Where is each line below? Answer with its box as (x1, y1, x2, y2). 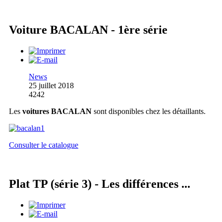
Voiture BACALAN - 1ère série (9, 23, 167, 36)
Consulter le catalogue (9, 140, 78, 149)
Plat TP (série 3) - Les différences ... (9, 177, 190, 190)
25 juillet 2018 (29, 81, 74, 90)
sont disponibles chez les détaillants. (92, 107, 206, 115)
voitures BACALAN (22, 107, 92, 115)
